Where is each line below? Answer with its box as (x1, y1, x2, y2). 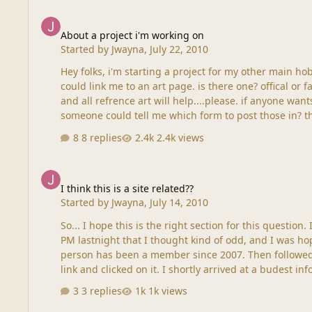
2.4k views (157, 130, 205, 144)
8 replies (81, 130, 123, 144)
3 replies (81, 284, 123, 298)
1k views (148, 284, 188, 298)
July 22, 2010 (150, 42, 209, 56)
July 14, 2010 (150, 196, 209, 210)
